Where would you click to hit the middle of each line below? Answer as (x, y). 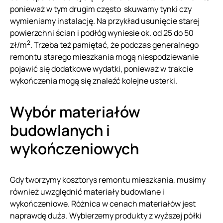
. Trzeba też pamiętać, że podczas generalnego (114, 45)
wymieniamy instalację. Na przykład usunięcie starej (105, 21)
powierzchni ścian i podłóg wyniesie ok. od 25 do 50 (102, 33)
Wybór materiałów (75, 112)
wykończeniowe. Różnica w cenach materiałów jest (103, 204)
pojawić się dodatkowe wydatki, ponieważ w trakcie (102, 69)
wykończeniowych (74, 149)
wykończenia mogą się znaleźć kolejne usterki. (94, 81)
